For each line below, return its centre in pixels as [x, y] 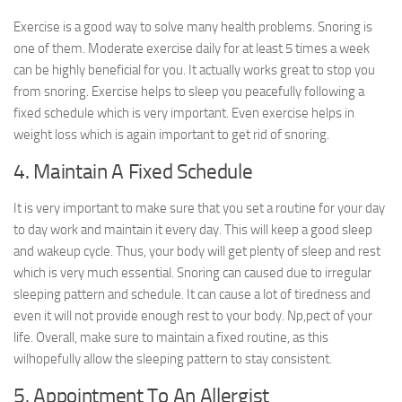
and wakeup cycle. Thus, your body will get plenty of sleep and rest [197, 252]
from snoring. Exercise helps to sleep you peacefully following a [189, 92]
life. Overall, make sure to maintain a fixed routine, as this [171, 338]
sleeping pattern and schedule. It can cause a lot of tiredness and [192, 295]
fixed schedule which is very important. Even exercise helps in [184, 114]
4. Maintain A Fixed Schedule [133, 172]
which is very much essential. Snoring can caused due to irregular [192, 273]
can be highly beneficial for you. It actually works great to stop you [194, 70]
